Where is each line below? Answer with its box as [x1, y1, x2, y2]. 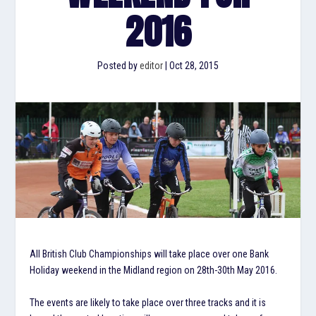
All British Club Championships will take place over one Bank [30, 248, 269, 260]
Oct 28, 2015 [169, 60, 219, 71]
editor [140, 60, 163, 71]
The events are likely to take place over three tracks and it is [30, 296, 267, 308]
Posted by [97, 60, 140, 71]
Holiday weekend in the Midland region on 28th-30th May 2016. [30, 265, 278, 276]
